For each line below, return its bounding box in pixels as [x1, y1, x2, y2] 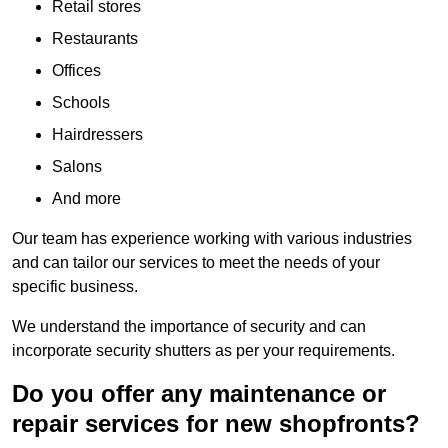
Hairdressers [52, 126, 143, 144]
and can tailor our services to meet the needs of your [12, 254, 380, 272]
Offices [52, 62, 101, 80]
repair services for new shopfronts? [12, 410, 420, 438]
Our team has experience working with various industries [12, 230, 412, 248]
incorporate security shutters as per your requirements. [12, 342, 395, 360]
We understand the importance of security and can [12, 318, 366, 336]
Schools [52, 94, 110, 112]
